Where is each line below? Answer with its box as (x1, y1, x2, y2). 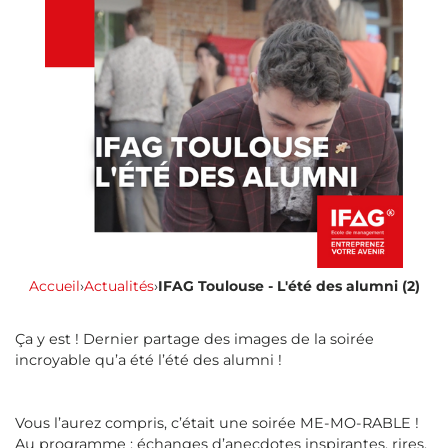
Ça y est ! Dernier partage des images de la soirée (15, 330, 374, 349)
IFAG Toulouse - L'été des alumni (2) (157, 277, 420, 296)
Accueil (28, 277, 80, 296)
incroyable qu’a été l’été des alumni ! (15, 351, 282, 370)
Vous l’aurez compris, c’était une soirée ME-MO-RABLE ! (15, 414, 419, 433)
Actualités (83, 277, 154, 296)
